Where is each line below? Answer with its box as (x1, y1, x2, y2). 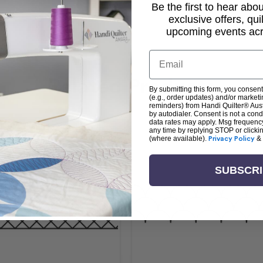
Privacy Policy (208, 134, 255, 143)
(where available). (149, 134, 208, 143)
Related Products (47, 73, 216, 99)
